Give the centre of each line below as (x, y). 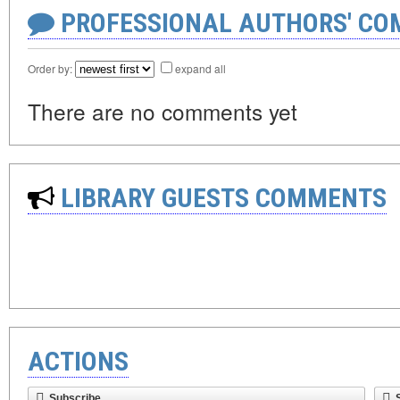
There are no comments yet (162, 111)
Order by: (51, 68)
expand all (200, 68)
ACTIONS (78, 361)
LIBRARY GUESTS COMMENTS (221, 198)
